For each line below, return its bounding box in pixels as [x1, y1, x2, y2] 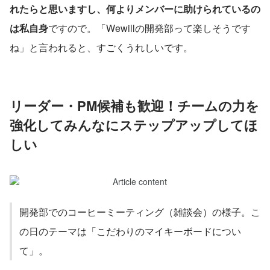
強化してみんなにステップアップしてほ [10, 115, 258, 134]
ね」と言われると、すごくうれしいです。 [10, 40, 193, 54]
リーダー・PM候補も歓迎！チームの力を [10, 95, 259, 115]
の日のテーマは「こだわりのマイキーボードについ [19, 224, 241, 238]
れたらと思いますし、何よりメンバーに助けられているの [10, 1, 260, 16]
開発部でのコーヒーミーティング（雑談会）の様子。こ [19, 204, 260, 219]
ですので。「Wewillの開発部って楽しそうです [48, 20, 251, 35]
